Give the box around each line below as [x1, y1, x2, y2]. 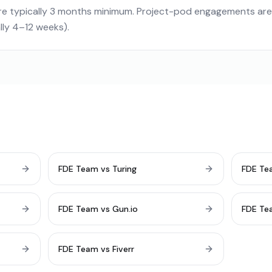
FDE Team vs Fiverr [58, 243, 134, 254]
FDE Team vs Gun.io [58, 203, 138, 214]
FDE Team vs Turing [58, 163, 137, 174]
